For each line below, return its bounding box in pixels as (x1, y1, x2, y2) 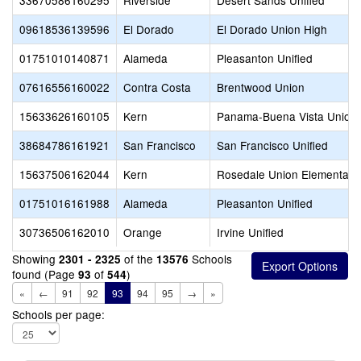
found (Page (12, 266, 78, 282)
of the (121, 251, 156, 267)
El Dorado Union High (217, 21, 327, 37)
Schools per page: (12, 306, 105, 322)
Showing (12, 251, 59, 267)
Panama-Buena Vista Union (217, 108, 357, 124)
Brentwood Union (217, 79, 305, 95)
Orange (123, 224, 162, 240)
